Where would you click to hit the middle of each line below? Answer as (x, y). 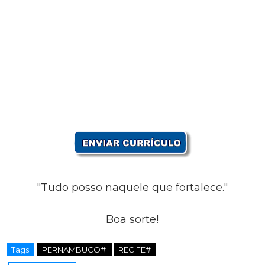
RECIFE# (134, 249)
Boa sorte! (132, 219)
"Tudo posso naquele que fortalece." (132, 187)
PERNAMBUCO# (75, 249)
